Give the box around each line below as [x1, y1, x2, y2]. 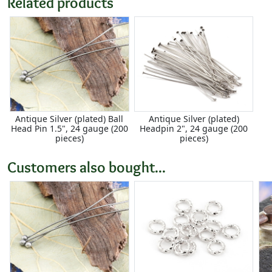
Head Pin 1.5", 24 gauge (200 [10, 123, 128, 135]
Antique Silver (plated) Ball [15, 113, 124, 125]
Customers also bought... [7, 158, 166, 177]
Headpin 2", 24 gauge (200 [140, 123, 248, 135]
